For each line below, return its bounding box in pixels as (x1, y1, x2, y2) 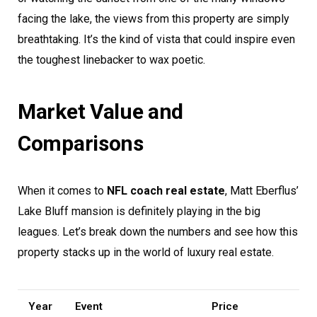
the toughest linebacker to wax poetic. (18, 52, 205, 67)
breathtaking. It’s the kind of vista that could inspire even (18, 32, 295, 46)
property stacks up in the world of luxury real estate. (18, 245, 274, 259)
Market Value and (18, 98, 184, 124)
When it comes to (18, 183, 107, 197)
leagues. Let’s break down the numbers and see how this (18, 224, 298, 238)
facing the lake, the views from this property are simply (18, 11, 289, 25)
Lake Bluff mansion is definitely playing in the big (18, 204, 260, 218)
